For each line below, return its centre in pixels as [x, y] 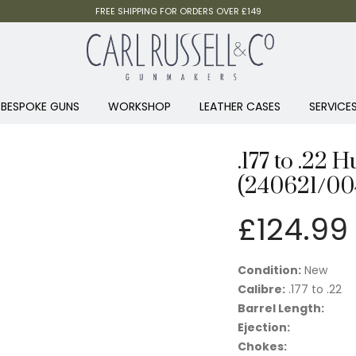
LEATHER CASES [240, 107]
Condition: [269, 271]
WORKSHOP [139, 107]
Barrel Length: [281, 309]
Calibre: [261, 290]
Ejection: [264, 328]
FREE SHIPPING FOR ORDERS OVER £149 [178, 11]
